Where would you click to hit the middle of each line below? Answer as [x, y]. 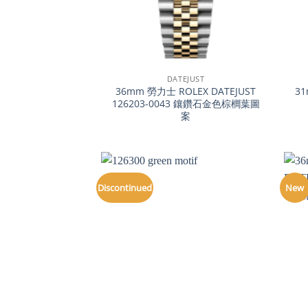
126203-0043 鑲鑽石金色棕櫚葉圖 [186, 104]
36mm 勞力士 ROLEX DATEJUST [186, 91]
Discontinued [125, 188]
